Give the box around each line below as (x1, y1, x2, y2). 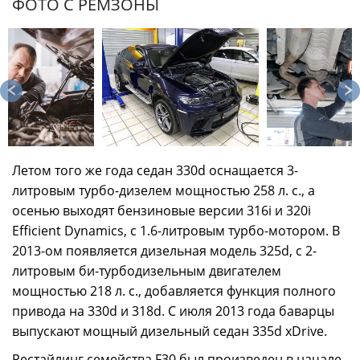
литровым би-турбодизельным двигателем (12, 262, 281, 280)
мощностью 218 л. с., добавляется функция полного (12, 282, 336, 301)
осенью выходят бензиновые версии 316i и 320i (12, 202, 311, 220)
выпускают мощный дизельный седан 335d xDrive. (12, 322, 327, 341)
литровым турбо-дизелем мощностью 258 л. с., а (12, 182, 315, 200)
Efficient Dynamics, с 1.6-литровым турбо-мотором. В (12, 222, 340, 240)
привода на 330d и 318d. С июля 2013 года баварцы (12, 302, 334, 321)
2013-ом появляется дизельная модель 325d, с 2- (12, 242, 317, 260)
